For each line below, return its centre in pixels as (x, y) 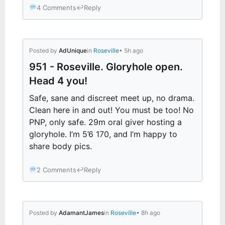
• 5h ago (131, 50)
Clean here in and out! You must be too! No (111, 110)
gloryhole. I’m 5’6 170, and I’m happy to (103, 134)
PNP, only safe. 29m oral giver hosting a (105, 122)
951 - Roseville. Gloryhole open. (106, 67)
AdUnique (73, 50)
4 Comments (56, 7)
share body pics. (61, 146)
